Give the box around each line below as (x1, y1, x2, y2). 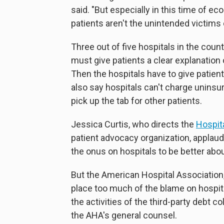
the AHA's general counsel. (71, 210, 177, 220)
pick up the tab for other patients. (71, 95, 202, 106)
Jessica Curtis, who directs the (71, 119, 196, 129)
